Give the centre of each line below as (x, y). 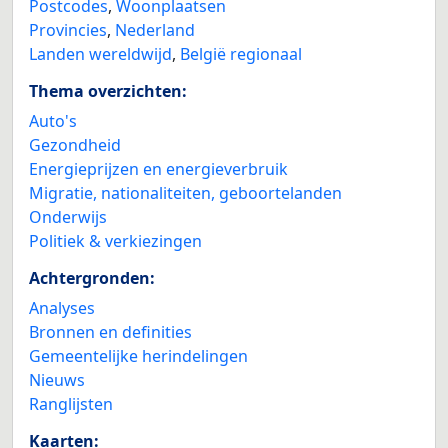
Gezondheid (75, 145)
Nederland (155, 30)
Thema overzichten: (108, 91)
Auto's (53, 121)
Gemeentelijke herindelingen (138, 356)
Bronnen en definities (110, 332)
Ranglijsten (71, 404)
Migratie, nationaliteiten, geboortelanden (185, 193)
